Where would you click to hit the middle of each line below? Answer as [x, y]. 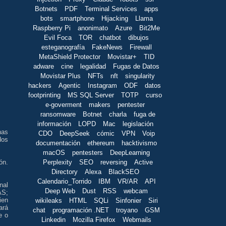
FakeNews [107, 47]
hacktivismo [139, 143]
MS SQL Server [91, 95]
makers [100, 105]
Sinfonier [128, 201]
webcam [136, 191]
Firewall [140, 47]
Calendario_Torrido [64, 182]
